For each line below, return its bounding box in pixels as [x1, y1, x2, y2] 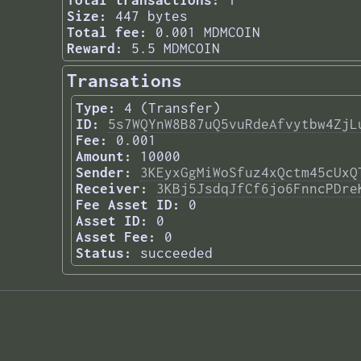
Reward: [67, 40, 123, 57]
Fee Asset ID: [76, 197, 180, 214]
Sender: [76, 164, 132, 181]
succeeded [140, 245, 213, 262]
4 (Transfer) [124, 100, 221, 117]
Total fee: [67, 24, 147, 41]
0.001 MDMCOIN [156, 24, 260, 41]
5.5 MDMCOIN [131, 40, 220, 57]
